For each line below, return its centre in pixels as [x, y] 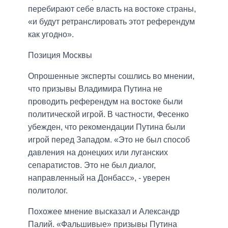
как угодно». [51, 35]
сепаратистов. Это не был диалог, [92, 165]
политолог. [48, 191]
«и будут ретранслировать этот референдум [111, 22]
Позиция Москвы [60, 55]
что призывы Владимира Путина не [95, 89]
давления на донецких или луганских [98, 153]
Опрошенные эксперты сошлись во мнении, [111, 76]
